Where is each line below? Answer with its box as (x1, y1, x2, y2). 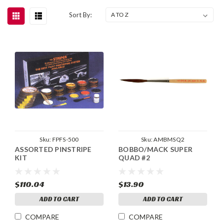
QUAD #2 (118, 153, 150, 162)
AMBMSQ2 (153, 136, 184, 144)
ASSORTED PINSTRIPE (15, 145, 92, 154)
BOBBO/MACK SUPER (118, 145, 192, 154)
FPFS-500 (52, 136, 79, 144)
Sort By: (69, 10, 92, 19)
